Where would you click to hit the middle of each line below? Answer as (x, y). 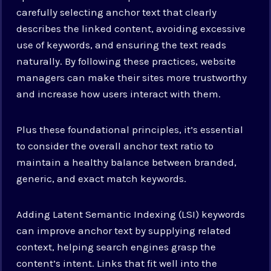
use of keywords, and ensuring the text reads (122, 44)
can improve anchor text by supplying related (124, 230)
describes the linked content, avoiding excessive (131, 28)
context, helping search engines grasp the (116, 247)
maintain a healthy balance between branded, (127, 162)
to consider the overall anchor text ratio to (115, 145)
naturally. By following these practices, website (126, 61)
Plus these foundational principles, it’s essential (130, 129)
